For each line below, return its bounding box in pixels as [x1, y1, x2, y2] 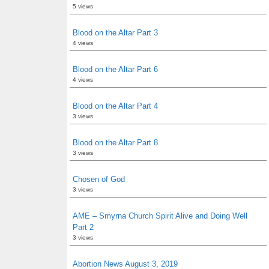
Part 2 [73, 223, 94, 232]
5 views [73, 3, 93, 10]
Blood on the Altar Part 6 [73, 65, 158, 74]
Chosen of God [73, 175, 125, 184]
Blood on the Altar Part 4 [73, 101, 158, 110]
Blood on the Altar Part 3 [73, 28, 158, 37]
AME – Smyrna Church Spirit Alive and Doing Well [73, 211, 247, 220]
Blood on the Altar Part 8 [73, 138, 158, 147]
